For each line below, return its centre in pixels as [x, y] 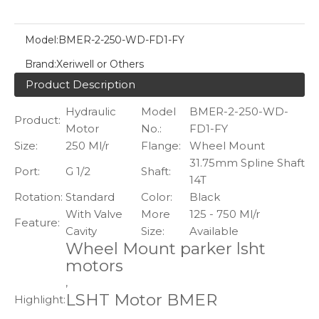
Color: [157, 197]
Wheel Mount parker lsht [166, 249]
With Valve [94, 214]
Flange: [161, 146]
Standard [90, 197]
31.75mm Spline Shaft [247, 163]
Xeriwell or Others [100, 64]
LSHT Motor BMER [141, 300]
